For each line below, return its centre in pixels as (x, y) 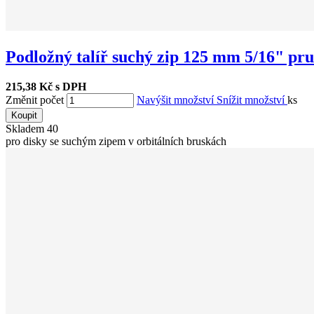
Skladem (26, 128)
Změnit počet (35, 100)
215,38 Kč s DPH (46, 86)
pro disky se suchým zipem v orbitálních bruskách (116, 141)
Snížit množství (252, 100)
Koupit (24, 115)
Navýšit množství (177, 100)
